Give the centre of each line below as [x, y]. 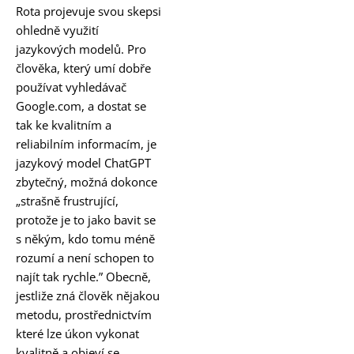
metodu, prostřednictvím [84, 314]
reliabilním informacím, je [86, 143]
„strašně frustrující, [67, 200]
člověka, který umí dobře [83, 68]
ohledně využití [57, 30]
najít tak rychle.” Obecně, [83, 276]
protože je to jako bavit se [86, 219]
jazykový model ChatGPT [83, 162]
